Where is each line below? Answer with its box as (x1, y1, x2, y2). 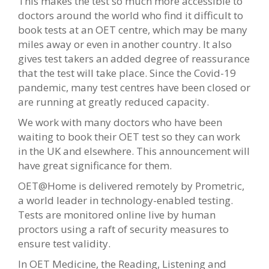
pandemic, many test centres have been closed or (18, 80, 250, 94)
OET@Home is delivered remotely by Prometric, (18, 179, 244, 193)
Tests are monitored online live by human (18, 208, 216, 222)
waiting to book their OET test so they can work (18, 130, 240, 144)
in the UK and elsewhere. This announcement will (18, 144, 250, 158)
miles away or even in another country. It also (18, 37, 232, 51)
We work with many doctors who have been (18, 115, 222, 129)
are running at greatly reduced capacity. (18, 95, 209, 109)
